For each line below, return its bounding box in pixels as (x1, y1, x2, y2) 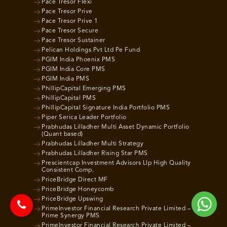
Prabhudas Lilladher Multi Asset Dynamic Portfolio (42, 124, 190, 130)
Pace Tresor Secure (42, 27, 99, 34)
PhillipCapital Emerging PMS (42, 85, 126, 92)
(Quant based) (42, 131, 83, 137)
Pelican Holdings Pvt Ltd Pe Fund (42, 47, 140, 53)
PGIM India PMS (42, 75, 90, 82)
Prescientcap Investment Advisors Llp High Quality (42, 160, 191, 166)
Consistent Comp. (42, 167, 94, 173)
